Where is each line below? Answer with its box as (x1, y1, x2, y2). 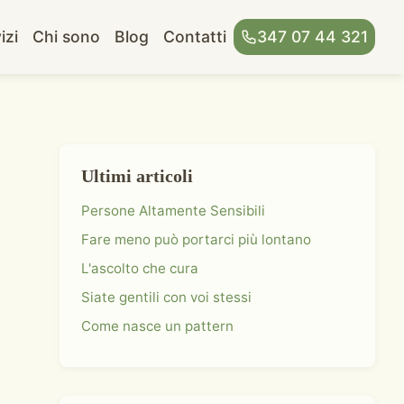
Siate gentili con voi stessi (81, 289, 252, 306)
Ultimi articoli (81, 166, 193, 186)
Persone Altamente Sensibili (81, 202, 265, 219)
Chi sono (32, 27, 101, 46)
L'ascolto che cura (81, 260, 198, 277)
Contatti (163, 27, 227, 46)
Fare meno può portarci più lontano (81, 231, 311, 248)
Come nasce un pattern (81, 317, 234, 335)
